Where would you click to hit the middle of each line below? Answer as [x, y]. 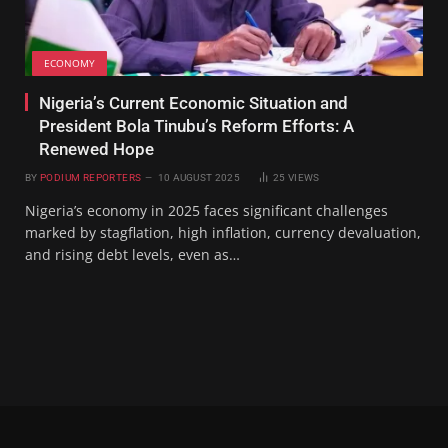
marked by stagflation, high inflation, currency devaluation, [223, 232]
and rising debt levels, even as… [132, 254]
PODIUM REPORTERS [90, 177]
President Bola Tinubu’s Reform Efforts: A [196, 125]
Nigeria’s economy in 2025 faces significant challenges [206, 210]
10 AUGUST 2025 [198, 177]
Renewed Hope [96, 148]
